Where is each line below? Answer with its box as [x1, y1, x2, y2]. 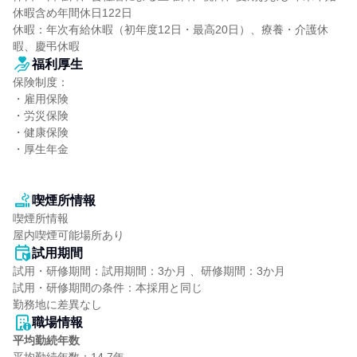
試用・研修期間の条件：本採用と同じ [13, 281, 202, 294]
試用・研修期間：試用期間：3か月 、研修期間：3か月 [13, 265, 285, 277]
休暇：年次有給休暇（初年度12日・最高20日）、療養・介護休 [13, 23, 328, 36]
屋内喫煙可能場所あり [13, 229, 124, 241]
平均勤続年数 [13, 334, 80, 347]
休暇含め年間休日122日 [13, 6, 132, 19]
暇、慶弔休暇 [13, 40, 80, 53]
